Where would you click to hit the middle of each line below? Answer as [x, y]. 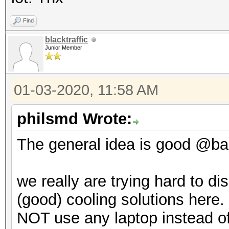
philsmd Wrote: [74, 119]
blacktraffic [66, 40]
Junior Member [64, 48]
